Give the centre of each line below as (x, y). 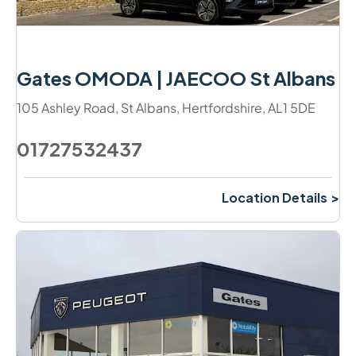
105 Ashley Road (66, 107)
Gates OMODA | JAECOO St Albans (176, 77)
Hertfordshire (222, 107)
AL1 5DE (292, 107)
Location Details (275, 197)
